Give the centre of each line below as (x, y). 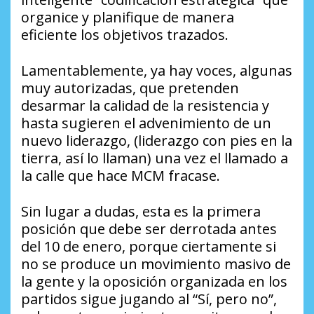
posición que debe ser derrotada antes (149, 229)
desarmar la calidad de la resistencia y (145, 106)
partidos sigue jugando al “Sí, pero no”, (149, 299)
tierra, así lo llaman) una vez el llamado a (155, 158)
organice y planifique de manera (128, 18)
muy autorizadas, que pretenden (130, 88)
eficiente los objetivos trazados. (125, 35)
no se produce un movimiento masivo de (156, 264)
